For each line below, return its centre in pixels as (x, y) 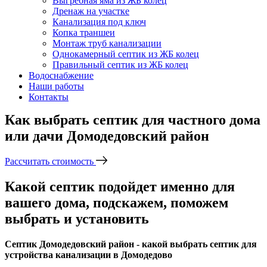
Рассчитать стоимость (50, 161)
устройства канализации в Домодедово (89, 254)
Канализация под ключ (99, 22)
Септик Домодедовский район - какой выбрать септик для (131, 244)
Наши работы (56, 86)
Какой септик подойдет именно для (120, 186)
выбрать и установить (77, 218)
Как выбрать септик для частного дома (133, 120)
